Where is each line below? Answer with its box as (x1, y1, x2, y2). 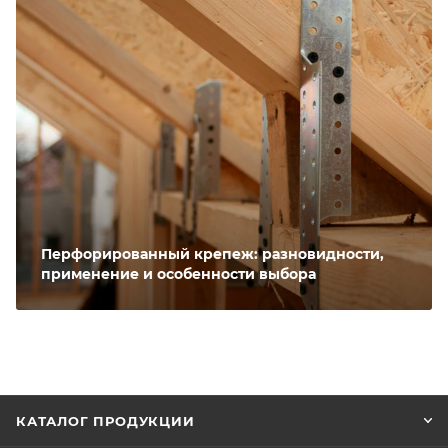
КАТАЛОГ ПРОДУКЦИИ (16, 413, 195, 430)
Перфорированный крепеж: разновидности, (41, 245, 384, 264)
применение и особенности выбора (41, 265, 316, 284)
